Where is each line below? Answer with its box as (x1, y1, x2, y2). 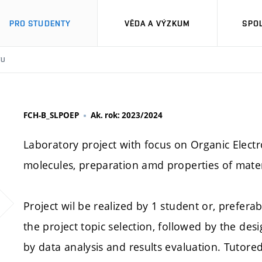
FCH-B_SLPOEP (23, 110, 79, 120)
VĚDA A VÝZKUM (124, 18, 191, 28)
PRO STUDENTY (9, 18, 71, 28)
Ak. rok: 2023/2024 (91, 110, 163, 120)
